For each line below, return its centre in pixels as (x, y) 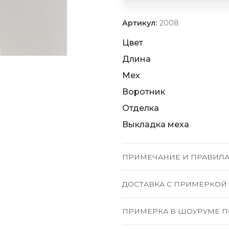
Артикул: (141, 23)
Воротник (144, 92)
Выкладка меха (156, 124)
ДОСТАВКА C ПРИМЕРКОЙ (175, 184)
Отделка (141, 108)
